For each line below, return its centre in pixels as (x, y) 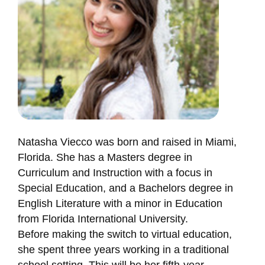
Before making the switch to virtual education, (125, 234)
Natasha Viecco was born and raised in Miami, (127, 142)
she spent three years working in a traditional (123, 249)
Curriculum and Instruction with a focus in (115, 172)
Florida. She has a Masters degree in (105, 157)
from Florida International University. (103, 219)
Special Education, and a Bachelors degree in (125, 188)
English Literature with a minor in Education (120, 203)
